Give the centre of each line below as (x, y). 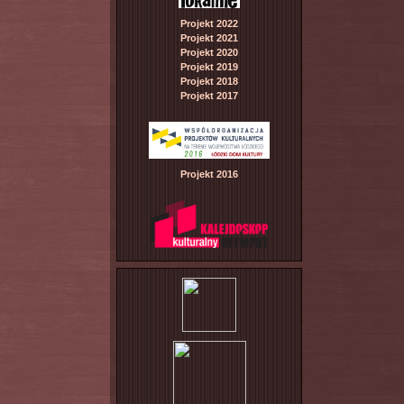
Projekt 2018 (209, 81)
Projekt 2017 (209, 95)
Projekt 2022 (209, 23)
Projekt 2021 (209, 37)
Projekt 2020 (209, 52)
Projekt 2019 (209, 66)
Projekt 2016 (209, 174)
